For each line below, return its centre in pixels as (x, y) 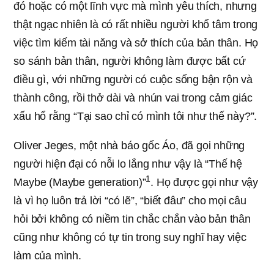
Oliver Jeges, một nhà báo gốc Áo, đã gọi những (129, 145)
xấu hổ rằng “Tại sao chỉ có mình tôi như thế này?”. (135, 116)
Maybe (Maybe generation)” (80, 182)
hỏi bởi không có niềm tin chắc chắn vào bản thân (132, 219)
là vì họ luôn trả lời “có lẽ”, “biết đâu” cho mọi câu (130, 200)
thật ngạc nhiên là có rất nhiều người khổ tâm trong (136, 24)
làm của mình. (47, 255)
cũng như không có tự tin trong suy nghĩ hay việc (130, 237)
